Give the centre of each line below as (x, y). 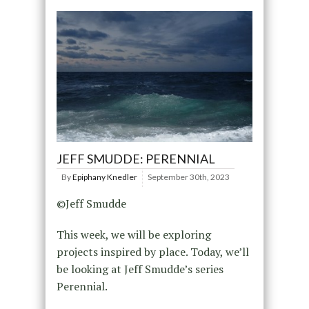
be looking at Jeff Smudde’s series (140, 269)
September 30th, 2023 (188, 177)
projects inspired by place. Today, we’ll (152, 252)
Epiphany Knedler (104, 177)
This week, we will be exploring (133, 235)
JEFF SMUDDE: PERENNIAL (136, 159)
